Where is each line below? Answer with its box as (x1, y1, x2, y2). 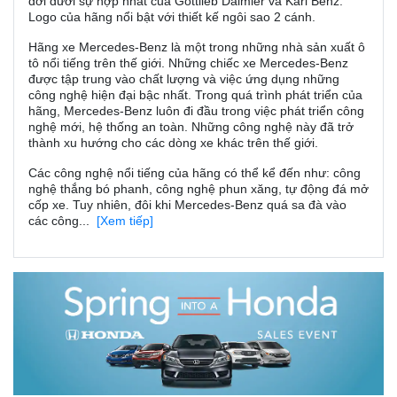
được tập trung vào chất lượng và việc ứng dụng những (28, 71, 339, 86)
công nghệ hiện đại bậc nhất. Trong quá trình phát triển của (28, 87, 362, 102)
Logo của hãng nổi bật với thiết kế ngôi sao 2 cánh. (28, 9, 315, 24)
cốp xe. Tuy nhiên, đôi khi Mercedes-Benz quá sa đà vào (28, 197, 346, 212)
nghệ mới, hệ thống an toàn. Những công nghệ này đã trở (28, 119, 354, 134)
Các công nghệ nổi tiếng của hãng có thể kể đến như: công (28, 165, 361, 180)
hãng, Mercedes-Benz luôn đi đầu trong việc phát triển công (28, 103, 364, 118)
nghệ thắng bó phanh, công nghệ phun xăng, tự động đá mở (28, 181, 369, 196)
